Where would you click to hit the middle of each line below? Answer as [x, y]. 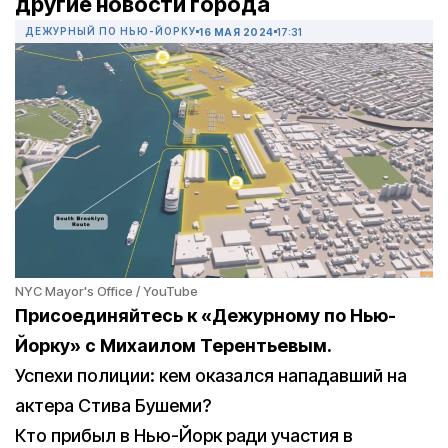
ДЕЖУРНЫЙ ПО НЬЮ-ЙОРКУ [110, 31]
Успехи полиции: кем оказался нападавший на [211, 376]
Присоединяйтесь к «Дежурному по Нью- [205, 316]
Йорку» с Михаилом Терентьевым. [173, 346]
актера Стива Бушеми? [113, 406]
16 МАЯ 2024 [236, 31]
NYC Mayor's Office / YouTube [106, 291]
